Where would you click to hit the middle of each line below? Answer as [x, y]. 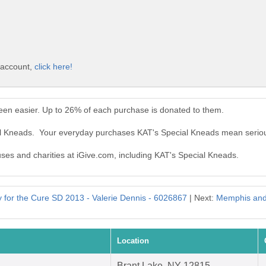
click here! [53, 66]
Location [133, 241]
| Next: [201, 198]
